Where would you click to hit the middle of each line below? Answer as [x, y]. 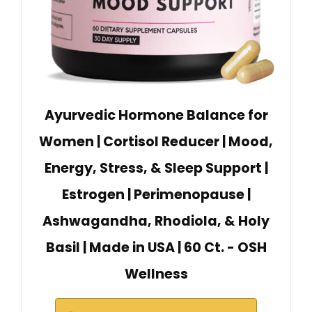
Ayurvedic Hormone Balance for [156, 116]
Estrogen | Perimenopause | [156, 195]
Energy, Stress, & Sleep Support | [156, 169]
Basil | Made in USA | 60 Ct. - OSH [156, 248]
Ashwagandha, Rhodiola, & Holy [156, 221]
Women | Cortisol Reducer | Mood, [156, 142]
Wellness [156, 274]
